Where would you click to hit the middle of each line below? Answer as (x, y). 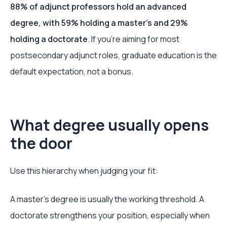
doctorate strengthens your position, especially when (110, 215)
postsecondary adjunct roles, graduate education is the (113, 55)
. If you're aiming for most (134, 39)
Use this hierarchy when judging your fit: (84, 171)
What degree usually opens (109, 125)
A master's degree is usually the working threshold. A (107, 199)
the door (41, 143)
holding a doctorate (49, 39)
